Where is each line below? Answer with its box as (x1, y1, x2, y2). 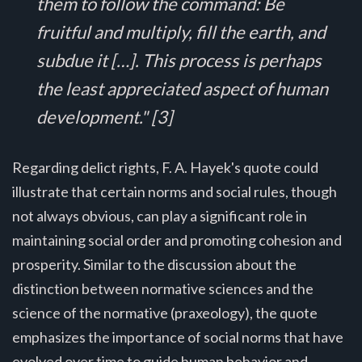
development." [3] (36, 105, 173, 128)
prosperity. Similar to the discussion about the (12, 255, 297, 273)
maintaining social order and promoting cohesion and (12, 230, 342, 249)
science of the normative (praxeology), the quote (12, 303, 318, 322)
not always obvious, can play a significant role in (12, 206, 307, 225)
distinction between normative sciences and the (12, 279, 314, 297)
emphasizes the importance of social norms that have (12, 327, 343, 346)
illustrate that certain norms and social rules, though (12, 182, 337, 200)
